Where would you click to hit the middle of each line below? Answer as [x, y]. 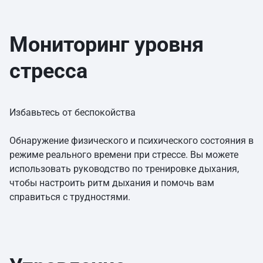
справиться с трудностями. [70, 197]
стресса [48, 71]
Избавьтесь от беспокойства [73, 113]
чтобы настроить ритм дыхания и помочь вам [112, 183]
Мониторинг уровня [107, 45]
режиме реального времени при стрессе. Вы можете [124, 155]
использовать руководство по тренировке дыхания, [124, 169]
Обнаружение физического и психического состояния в [131, 141]
